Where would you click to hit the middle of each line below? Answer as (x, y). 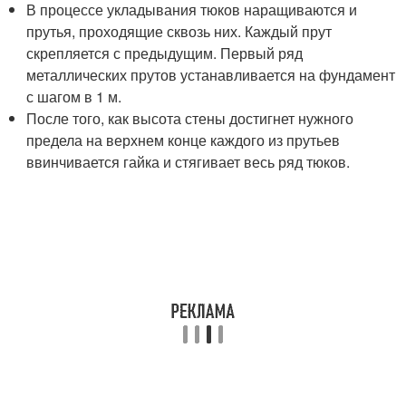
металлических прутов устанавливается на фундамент (211, 75)
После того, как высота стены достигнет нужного (190, 118)
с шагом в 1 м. (74, 97)
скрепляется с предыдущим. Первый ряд (165, 53)
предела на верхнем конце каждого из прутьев (184, 140)
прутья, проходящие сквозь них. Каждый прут (179, 31)
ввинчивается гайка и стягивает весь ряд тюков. (188, 162)
